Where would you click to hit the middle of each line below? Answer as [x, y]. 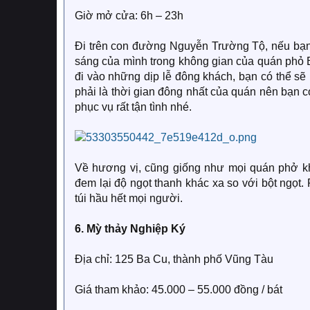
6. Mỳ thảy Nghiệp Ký [130, 229]
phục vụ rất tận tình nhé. [133, 107]
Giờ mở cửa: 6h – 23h [129, 16]
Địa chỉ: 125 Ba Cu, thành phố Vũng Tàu [174, 259]
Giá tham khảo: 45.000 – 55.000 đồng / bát [179, 290]
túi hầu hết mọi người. [129, 198]
